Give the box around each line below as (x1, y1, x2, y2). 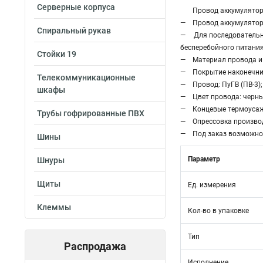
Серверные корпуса (37, 2, 115, 12)
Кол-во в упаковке (188, 207, 249, 215)
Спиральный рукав (37, 26, 111, 35)
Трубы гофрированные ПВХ (37, 109, 144, 118)
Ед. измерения (188, 181, 236, 189)
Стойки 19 (37, 49, 76, 59)
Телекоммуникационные (37, 73, 136, 82)
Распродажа (64, 240, 126, 252)
